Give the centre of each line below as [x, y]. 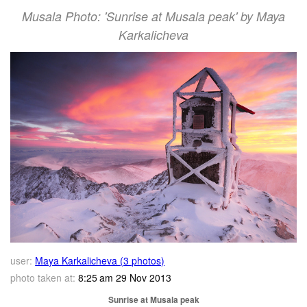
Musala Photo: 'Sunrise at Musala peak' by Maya [153, 16]
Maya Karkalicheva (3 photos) [100, 260]
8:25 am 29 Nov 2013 [124, 277]
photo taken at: [43, 277]
